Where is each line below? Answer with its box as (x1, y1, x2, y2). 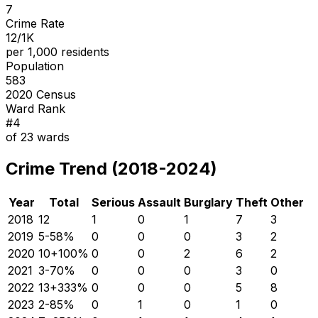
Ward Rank (6, 101, 65, 116)
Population (6, 58, 64, 73)
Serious (92, 194, 135, 209)
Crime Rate (6, 16, 65, 31)
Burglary (184, 194, 233, 209)
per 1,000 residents (6, 44, 109, 59)
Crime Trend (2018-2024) (6, 158, 217, 179)
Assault (138, 194, 181, 209)
